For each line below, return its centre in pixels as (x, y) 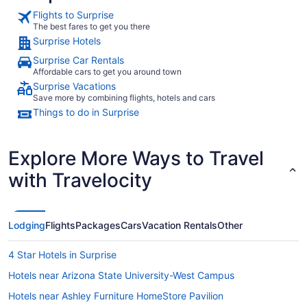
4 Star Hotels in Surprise (62, 255)
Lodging (27, 225)
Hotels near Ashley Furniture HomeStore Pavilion (116, 296)
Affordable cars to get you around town (107, 72)
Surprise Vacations (74, 86)
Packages (98, 225)
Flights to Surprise (73, 15)
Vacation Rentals (180, 225)
